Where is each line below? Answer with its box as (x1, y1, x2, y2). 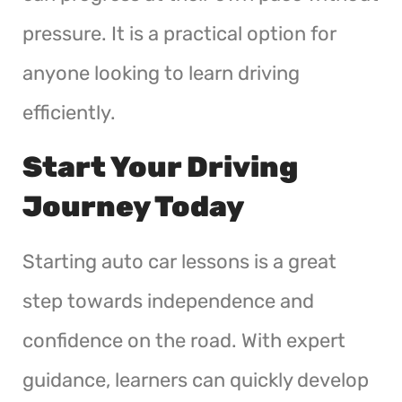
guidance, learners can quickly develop (22, 367, 369, 392)
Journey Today (22, 188, 244, 223)
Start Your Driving (22, 149, 298, 184)
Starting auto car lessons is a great (22, 249, 336, 274)
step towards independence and (22, 288, 314, 313)
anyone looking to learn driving (22, 60, 300, 85)
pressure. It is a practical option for (22, 21, 336, 46)
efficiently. (22, 100, 116, 125)
